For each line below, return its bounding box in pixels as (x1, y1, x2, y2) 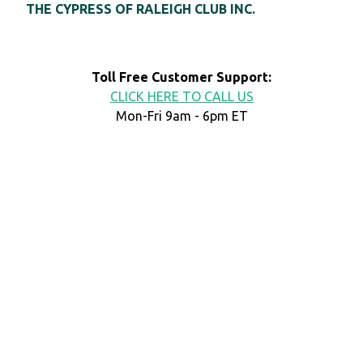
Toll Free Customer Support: (92, 70, 271, 85)
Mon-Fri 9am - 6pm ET (115, 109, 248, 124)
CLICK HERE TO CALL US (109, 89, 254, 105)
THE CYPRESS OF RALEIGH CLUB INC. (26, 2, 255, 17)
